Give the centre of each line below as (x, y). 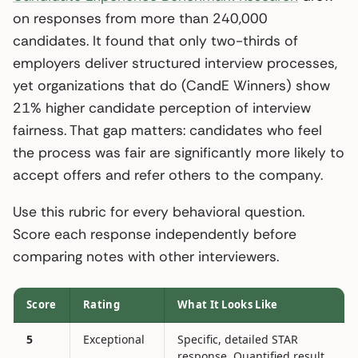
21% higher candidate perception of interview (162, 107)
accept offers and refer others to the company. (168, 175)
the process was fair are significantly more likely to (179, 152)
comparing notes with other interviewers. (146, 256)
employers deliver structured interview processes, (175, 63)
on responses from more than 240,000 (140, 18)
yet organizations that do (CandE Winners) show (171, 85)
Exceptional (114, 339)
